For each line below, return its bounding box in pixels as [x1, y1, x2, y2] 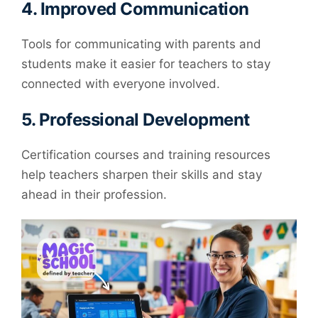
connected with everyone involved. [21, 76, 220, 91]
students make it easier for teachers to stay [21, 56, 270, 71]
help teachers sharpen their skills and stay [21, 168, 262, 182]
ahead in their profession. [21, 187, 167, 202]
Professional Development [38, 109, 250, 131]
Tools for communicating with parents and [21, 36, 261, 51]
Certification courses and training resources [21, 148, 270, 163]
